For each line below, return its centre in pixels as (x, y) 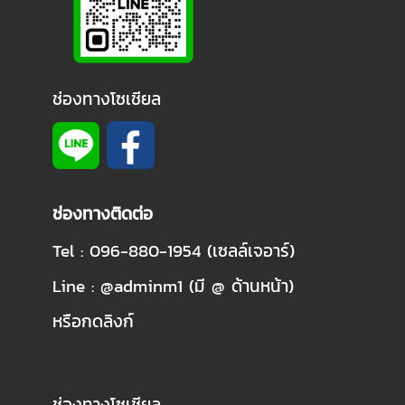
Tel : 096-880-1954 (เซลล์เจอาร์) (173, 250)
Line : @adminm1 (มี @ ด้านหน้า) (173, 285)
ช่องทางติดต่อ (102, 213)
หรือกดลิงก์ (96, 320)
